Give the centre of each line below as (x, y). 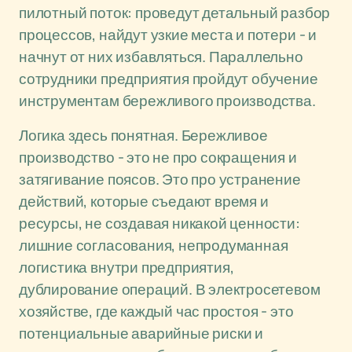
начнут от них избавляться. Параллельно (161, 57)
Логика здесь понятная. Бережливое (143, 135)
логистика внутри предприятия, (126, 267)
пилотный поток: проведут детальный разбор (175, 13)
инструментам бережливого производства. (167, 101)
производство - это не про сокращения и (158, 157)
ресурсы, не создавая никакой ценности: (159, 223)
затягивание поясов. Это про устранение (160, 179)
